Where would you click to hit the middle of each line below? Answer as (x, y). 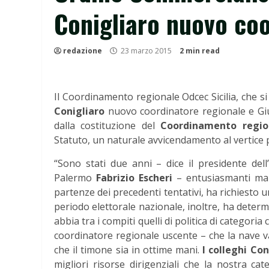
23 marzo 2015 (146, 51)
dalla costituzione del (107, 125)
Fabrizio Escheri (134, 178)
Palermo (75, 178)
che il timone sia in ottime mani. (128, 250)
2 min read (200, 51)
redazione (83, 51)
